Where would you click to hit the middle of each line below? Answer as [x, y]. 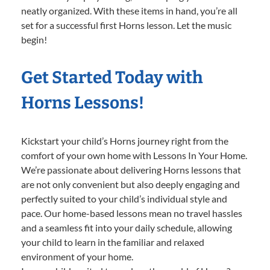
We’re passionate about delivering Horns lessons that [131, 170]
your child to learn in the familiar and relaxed [113, 242]
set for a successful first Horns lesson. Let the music [126, 25]
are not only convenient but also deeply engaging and [130, 184]
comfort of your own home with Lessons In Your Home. [134, 155]
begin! [34, 40]
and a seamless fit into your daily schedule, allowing [127, 228]
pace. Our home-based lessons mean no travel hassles [132, 213]
